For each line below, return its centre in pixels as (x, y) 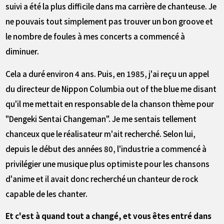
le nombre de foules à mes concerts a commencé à (95, 36)
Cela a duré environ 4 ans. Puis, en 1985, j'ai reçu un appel (107, 73)
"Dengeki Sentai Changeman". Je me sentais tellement (101, 118)
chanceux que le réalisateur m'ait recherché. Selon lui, (101, 133)
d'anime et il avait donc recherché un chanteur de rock (102, 178)
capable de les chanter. (47, 193)
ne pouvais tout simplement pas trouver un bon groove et (109, 21)
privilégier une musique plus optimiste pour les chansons (108, 163)
